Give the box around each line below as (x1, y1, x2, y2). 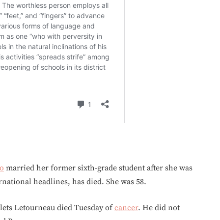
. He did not (138, 203, 180, 213)
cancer (114, 203, 138, 213)
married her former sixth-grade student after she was (4, 163, 192, 173)
